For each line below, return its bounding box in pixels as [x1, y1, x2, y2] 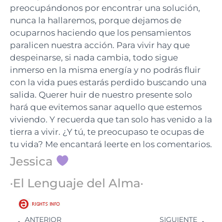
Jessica [10, 154, 55, 168]
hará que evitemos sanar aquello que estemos [10, 102, 202, 112]
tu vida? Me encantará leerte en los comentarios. [10, 139, 212, 149]
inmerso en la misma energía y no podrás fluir [10, 65, 201, 75]
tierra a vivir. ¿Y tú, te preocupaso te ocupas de [10, 127, 204, 137]
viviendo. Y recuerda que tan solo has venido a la [10, 114, 212, 124]
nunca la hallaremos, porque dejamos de [10, 15, 181, 25]
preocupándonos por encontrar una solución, [10, 3, 200, 13]
